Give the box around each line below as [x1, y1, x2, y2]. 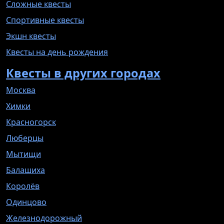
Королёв [6, 180, 39, 191]
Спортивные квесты [6, 14, 84, 25]
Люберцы [6, 132, 43, 143]
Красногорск [6, 116, 56, 127]
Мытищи [6, 148, 41, 159]
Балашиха [6, 164, 45, 175]
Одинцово [6, 196, 46, 207]
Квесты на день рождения [6, 46, 108, 57]
